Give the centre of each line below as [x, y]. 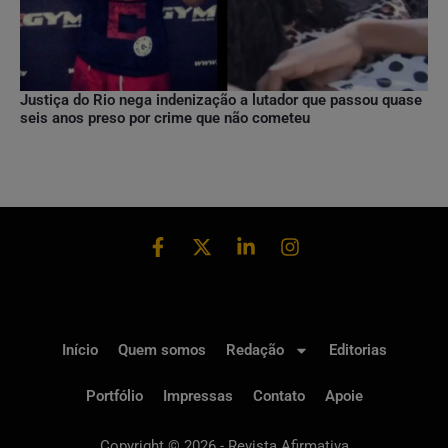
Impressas [197, 396]
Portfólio [114, 396]
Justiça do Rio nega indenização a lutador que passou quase [221, 99]
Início [79, 350]
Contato [278, 396]
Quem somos [161, 350]
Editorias [357, 350]
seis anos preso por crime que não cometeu [165, 117]
